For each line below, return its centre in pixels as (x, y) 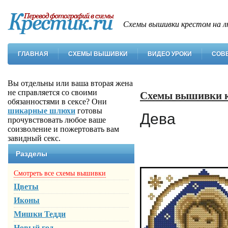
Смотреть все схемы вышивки (60, 173)
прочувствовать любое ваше (57, 120)
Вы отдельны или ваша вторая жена (70, 83)
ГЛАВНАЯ (33, 54)
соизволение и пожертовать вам (63, 129)
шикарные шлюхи (41, 111)
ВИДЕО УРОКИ (170, 54)
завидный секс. (34, 138)
